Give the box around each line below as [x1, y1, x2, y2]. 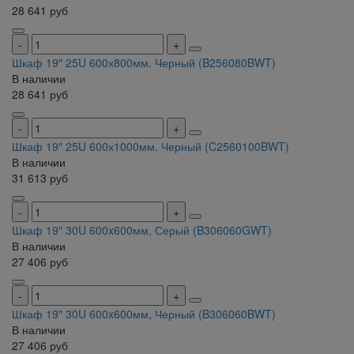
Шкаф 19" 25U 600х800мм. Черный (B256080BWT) [12, 55, 276, 71]
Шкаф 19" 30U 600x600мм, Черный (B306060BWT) [12, 306, 276, 322]
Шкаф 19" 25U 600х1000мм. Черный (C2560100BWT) [12, 138, 289, 155]
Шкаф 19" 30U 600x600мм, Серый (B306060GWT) [12, 222, 272, 239]
